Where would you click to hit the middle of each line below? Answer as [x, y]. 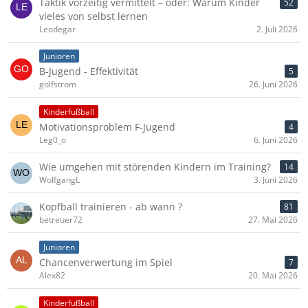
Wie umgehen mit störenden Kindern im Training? [155, 167]
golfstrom [58, 85]
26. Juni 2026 [273, 85]
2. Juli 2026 [277, 29]
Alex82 [52, 275]
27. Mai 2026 [273, 220]
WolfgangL [59, 180]
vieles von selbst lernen [93, 16]
